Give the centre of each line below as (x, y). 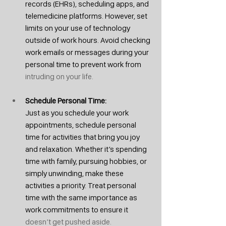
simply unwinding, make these (75, 173)
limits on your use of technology (78, 28)
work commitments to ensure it (77, 209)
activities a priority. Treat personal (81, 185)
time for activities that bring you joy (83, 137)
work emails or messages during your (88, 52)
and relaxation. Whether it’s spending (87, 149)
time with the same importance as (82, 197)
